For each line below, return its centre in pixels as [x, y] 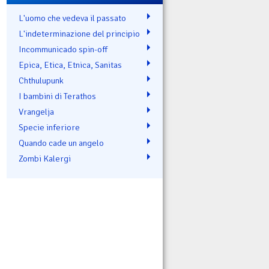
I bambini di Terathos [57, 96]
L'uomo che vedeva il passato [72, 18]
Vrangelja [36, 111]
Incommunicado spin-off [63, 49]
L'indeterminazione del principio [79, 33]
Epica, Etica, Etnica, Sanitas [70, 65]
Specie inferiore [49, 127]
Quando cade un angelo [61, 143]
